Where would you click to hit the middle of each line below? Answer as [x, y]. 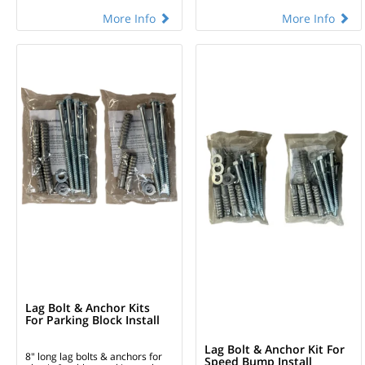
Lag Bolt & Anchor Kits [88, 307]
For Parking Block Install [92, 319]
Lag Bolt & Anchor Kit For [275, 349]
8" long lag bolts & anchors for [94, 356]
